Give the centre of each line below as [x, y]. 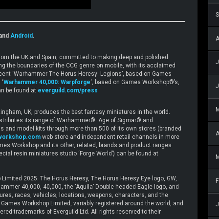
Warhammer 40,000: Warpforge [47, 82]
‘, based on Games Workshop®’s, [135, 82]
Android [22, 35]
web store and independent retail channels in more [110, 137]
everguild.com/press [68, 90]
